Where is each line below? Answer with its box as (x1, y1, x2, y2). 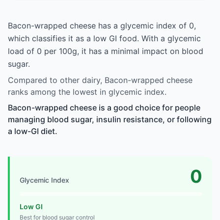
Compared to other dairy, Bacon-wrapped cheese (8, 75, 192, 85)
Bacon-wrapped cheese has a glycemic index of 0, (8, 20, 196, 30)
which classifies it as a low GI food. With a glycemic (8, 33, 201, 43)
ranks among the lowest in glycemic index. (8, 86, 166, 97)
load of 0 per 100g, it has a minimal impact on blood (8, 46, 203, 56)
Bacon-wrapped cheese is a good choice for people (8, 102, 200, 112)
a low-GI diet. (8, 126, 57, 136)
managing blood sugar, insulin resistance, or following (8, 114, 212, 124)
